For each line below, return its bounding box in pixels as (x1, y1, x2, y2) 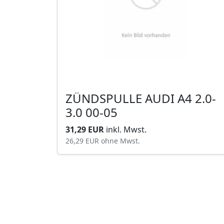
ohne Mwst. (101, 136, 140, 145)
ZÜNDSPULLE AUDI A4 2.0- (65, 90, 145, 106)
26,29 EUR (65, 136, 101, 145)
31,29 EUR (65, 124, 106, 135)
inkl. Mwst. (106, 124, 146, 135)
